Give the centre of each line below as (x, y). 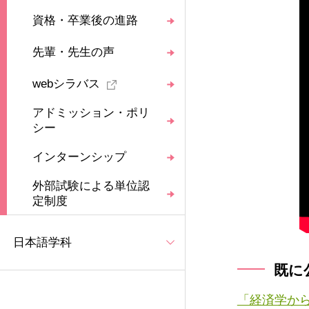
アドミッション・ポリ (91, 113)
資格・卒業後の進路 (86, 21)
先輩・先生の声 (74, 52)
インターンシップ (80, 157)
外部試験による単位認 (91, 186)
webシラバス (67, 84)
